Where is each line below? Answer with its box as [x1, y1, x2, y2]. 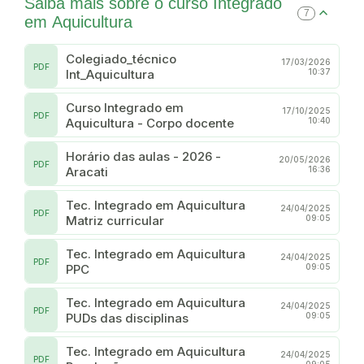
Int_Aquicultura [66, 66, 154, 82]
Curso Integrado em [66, 99, 184, 115]
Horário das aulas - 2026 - [66, 148, 182, 164]
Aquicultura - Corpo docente [66, 115, 234, 131]
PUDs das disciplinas [66, 310, 188, 326]
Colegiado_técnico [66, 50, 176, 67]
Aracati [66, 163, 108, 180]
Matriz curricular [66, 212, 164, 228]
